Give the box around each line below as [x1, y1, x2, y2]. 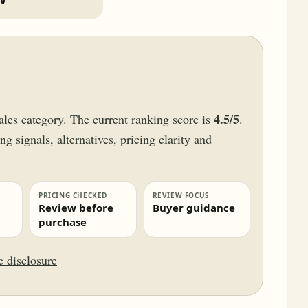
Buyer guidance [152, 201, 235, 214]
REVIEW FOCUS [152, 190, 210, 200]
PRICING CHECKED [38, 190, 107, 200]
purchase [38, 215, 87, 229]
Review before [38, 201, 113, 214]
